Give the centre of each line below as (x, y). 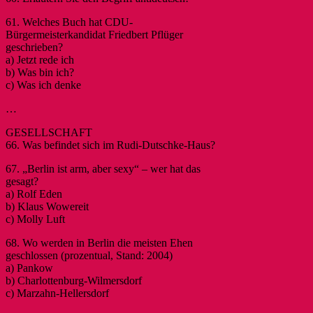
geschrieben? (34, 47)
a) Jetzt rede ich (40, 59)
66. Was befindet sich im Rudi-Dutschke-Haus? (110, 145)
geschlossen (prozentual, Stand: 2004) (89, 255)
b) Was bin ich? (40, 72)
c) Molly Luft (35, 219)
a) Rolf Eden (34, 194)
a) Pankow (29, 268)
